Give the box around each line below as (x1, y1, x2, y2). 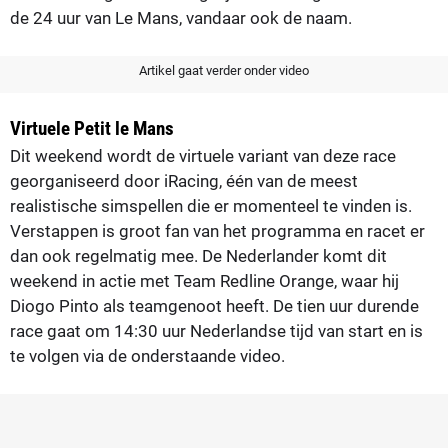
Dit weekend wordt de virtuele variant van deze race (10, 145, 396, 166)
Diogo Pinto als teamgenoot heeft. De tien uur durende (10, 295, 419, 316)
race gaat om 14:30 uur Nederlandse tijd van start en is (10, 320, 423, 341)
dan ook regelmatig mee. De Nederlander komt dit (10, 245, 387, 266)
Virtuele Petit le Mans (10, 116, 174, 140)
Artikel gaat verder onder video (139, 62, 309, 78)
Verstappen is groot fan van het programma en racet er (10, 220, 425, 241)
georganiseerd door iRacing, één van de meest (10, 170, 358, 191)
